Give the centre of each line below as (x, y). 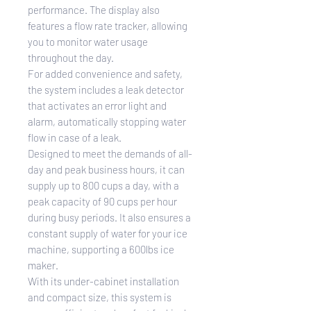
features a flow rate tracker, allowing (108, 25)
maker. (43, 265)
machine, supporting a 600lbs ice (101, 249)
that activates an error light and (97, 105)
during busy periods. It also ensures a (109, 217)
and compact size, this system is (100, 297)
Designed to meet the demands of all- (110, 153)
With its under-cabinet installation (103, 281)
